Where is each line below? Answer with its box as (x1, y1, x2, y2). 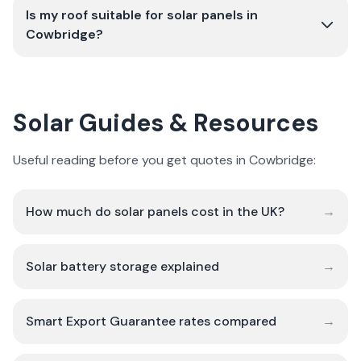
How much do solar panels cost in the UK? (26, 203, 284, 220)
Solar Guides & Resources (13, 107, 318, 139)
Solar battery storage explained (26, 258, 219, 275)
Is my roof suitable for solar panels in (26, 6, 258, 23)
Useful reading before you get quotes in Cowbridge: (13, 151, 316, 168)
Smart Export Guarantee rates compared (26, 313, 276, 330)
